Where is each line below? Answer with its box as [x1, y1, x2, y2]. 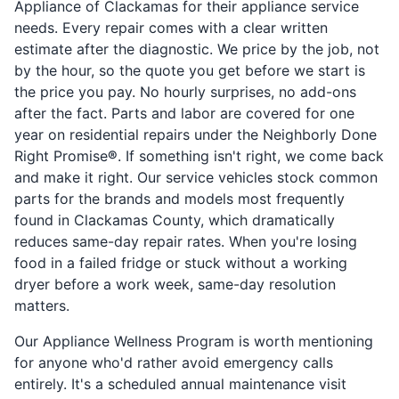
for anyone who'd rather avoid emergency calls [14, 353, 333, 371]
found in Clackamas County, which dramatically [14, 210, 335, 229]
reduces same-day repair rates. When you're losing [14, 232, 357, 250]
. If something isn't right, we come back [118, 146, 384, 165]
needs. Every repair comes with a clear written [14, 18, 328, 37]
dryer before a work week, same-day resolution [14, 274, 336, 293]
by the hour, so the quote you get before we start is [14, 61, 365, 79]
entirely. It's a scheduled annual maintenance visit [14, 374, 346, 393]
